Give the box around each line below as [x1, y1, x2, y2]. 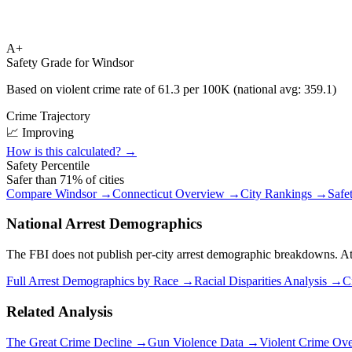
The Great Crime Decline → [6, 335, 148, 349]
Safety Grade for [6, 55, 92, 69]
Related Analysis [6, 302, 112, 320]
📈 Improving [6, 125, 74, 139]
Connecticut [112, 186, 172, 200]
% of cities [72, 172, 124, 186]
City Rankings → [240, 186, 328, 200]
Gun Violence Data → [148, 335, 259, 349]
